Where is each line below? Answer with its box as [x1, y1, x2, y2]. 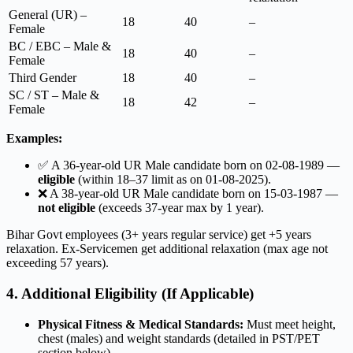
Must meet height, [243, 317, 336, 331]
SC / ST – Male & [9, 88, 99, 102]
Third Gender [9, 71, 76, 85]
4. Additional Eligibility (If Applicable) [6, 284, 254, 302]
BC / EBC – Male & [9, 39, 111, 54]
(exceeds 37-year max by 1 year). [95, 201, 264, 215]
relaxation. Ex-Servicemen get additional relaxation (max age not [6, 242, 328, 256]
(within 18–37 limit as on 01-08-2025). [75, 173, 271, 187]
